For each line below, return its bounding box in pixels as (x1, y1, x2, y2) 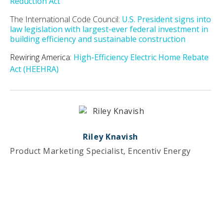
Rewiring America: (10, 51, 74, 63)
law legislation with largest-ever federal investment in (10, 23, 208, 35)
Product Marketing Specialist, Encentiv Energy (10, 145, 191, 156)
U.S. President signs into (122, 13, 211, 25)
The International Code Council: (10, 13, 122, 25)
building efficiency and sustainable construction (10, 33, 185, 44)
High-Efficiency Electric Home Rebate (74, 51, 209, 63)
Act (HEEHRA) (10, 63, 59, 74)
